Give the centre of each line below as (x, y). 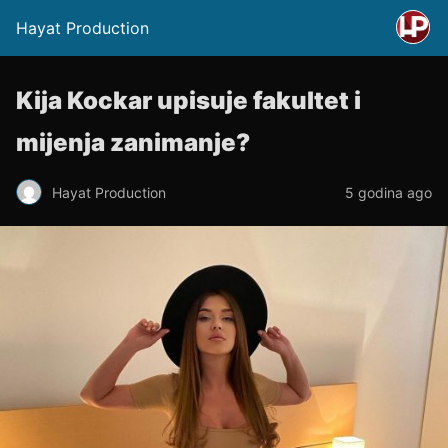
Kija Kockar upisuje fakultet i (188, 100)
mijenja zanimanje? (133, 142)
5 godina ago (388, 192)
